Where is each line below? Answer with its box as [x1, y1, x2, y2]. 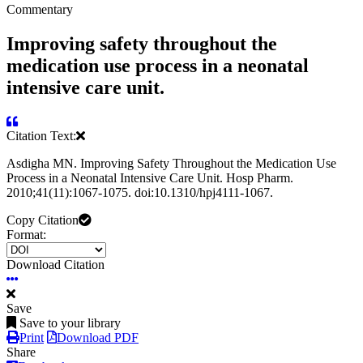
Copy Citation [6, 213, 79, 228]
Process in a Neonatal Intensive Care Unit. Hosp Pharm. [6, 171, 293, 186]
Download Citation [6, 258, 105, 272]
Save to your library [19, 316, 121, 331]
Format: [6, 228, 46, 242]
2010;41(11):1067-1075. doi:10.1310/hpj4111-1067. [6, 186, 273, 200]
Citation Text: [6, 129, 76, 143]
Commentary [6, 2, 73, 16]
